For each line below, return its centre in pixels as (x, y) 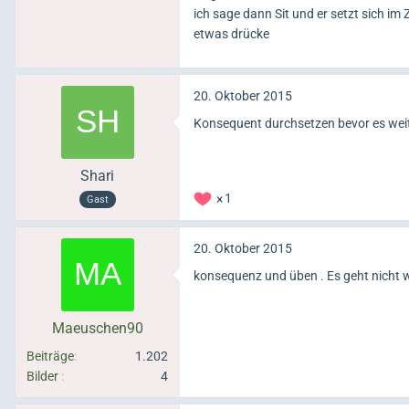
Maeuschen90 (97, 328)
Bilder (42, 376)
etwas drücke (231, 33)
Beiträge (50, 356)
